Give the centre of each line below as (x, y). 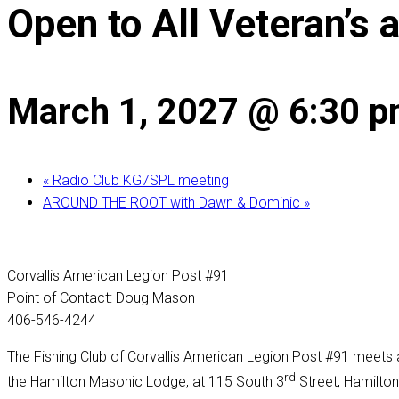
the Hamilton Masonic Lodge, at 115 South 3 (146, 381)
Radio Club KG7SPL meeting (139, 180)
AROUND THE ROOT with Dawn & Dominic (173, 202)
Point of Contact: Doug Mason (101, 297)
